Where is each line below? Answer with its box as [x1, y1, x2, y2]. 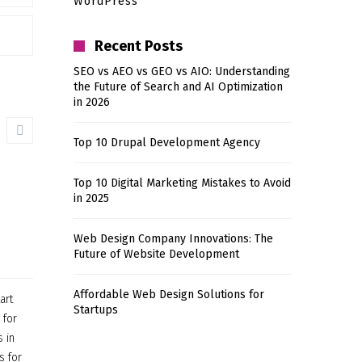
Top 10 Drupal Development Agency [74, 136, 260, 149]
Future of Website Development [74, 247, 239, 261]
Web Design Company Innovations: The [74, 232, 273, 246]
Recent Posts [95, 37, 183, 55]
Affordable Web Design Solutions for [74, 288, 264, 301]
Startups [74, 303, 118, 317]
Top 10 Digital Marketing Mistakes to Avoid [74, 176, 291, 190]
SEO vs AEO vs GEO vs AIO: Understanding [74, 65, 290, 78]
